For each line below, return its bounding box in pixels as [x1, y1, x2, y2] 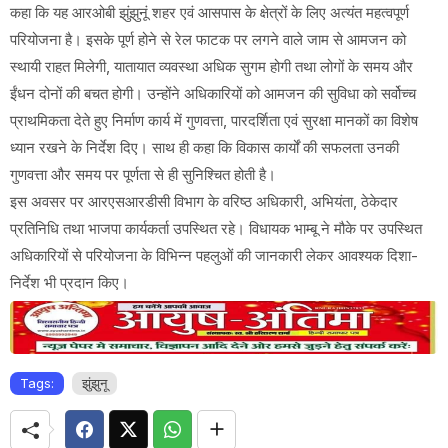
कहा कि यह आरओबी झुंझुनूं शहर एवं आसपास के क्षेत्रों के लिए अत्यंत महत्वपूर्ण [10, 3, 409, 23]
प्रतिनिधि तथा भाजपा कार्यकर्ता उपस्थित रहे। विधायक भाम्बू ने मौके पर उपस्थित [10, 219, 422, 239]
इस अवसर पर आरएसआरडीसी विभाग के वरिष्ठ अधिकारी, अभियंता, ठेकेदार [10, 192, 398, 212]
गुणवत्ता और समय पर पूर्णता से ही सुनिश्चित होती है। [10, 165, 276, 185]
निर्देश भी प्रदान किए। [10, 273, 129, 293]
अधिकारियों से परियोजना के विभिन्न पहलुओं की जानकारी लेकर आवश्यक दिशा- [10, 246, 418, 266]
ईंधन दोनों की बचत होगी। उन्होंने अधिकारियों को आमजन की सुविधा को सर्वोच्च [10, 84, 416, 104]
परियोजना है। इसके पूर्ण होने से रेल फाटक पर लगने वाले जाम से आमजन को [10, 30, 406, 50]
